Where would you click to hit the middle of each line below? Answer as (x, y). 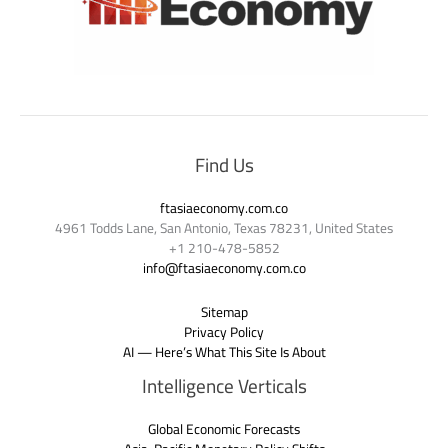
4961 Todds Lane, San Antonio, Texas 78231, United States (224, 228)
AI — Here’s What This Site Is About (224, 351)
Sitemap (224, 311)
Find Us (224, 164)
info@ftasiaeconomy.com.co (224, 268)
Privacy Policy (224, 331)
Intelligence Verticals (224, 385)
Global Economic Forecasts (224, 429)
